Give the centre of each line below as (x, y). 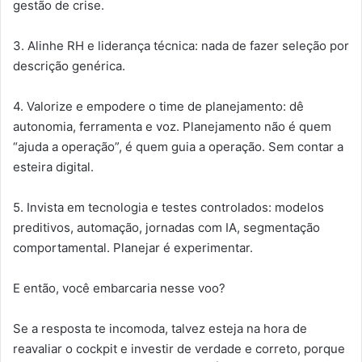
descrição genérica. (69, 66)
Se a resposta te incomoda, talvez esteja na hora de (160, 329)
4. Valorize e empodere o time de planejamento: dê (158, 107)
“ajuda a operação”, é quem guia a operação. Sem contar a (178, 147)
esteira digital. (53, 167)
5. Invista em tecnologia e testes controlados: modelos (168, 208)
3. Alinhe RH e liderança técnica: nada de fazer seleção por (181, 46)
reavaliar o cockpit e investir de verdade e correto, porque (179, 349)
